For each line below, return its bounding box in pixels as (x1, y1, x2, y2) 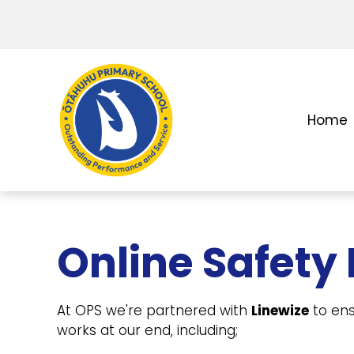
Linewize (251, 301, 309, 320)
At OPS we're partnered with (57, 301, 251, 320)
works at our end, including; (57, 321, 238, 340)
